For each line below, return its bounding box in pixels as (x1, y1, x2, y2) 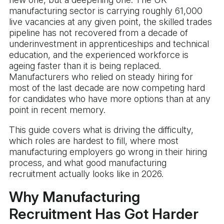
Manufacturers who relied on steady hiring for (9, 71, 193, 82)
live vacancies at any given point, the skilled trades (9, 16, 212, 27)
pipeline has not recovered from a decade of (9, 27, 188, 38)
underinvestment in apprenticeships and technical (9, 38, 209, 49)
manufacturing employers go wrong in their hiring (9, 146, 207, 157)
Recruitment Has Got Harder (9, 205, 198, 223)
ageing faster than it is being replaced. (9, 60, 161, 71)
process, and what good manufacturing (9, 157, 166, 168)
